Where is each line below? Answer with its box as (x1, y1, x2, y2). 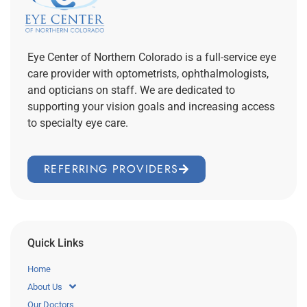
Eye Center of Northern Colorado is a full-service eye (27, 51, 276, 64)
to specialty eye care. (27, 116, 128, 130)
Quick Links (27, 236, 84, 249)
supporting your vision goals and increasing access (27, 100, 275, 114)
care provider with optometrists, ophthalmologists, (27, 67, 269, 81)
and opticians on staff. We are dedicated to (27, 84, 235, 97)
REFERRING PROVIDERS (44, 160, 179, 177)
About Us (27, 281, 62, 292)
